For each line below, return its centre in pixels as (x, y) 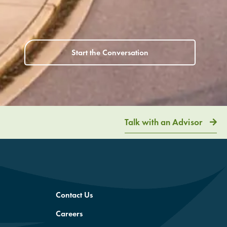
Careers (69, 213)
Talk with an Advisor (163, 122)
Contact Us (74, 195)
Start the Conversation (110, 52)
